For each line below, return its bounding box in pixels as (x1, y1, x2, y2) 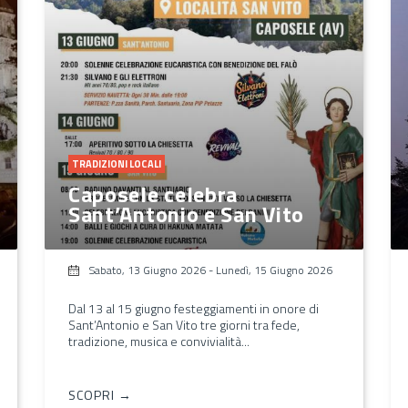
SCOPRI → (67, 384, 132, 404)
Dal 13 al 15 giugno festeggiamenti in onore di (67, 298, 319, 318)
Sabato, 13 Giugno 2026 (88, 260, 206, 279)
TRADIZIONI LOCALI (71, 156, 161, 171)
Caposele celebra (67, 177, 239, 210)
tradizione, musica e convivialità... (67, 331, 250, 351)
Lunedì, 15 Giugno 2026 (215, 260, 332, 279)
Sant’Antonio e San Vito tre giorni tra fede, (67, 314, 300, 334)
